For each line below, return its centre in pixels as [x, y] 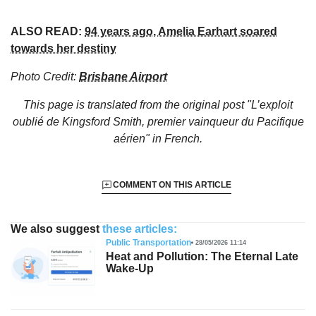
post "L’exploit [258, 105]
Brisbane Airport [123, 77]
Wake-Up [130, 269]
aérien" [132, 139]
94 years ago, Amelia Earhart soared [181, 32]
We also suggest [55, 229]
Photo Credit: [45, 77]
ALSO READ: [48, 32]
